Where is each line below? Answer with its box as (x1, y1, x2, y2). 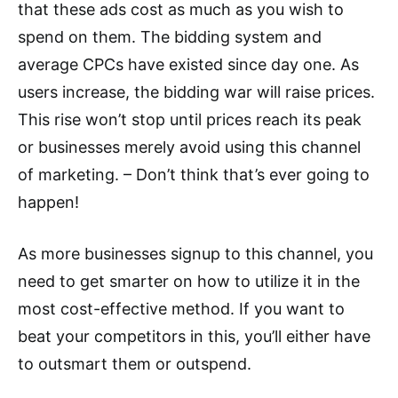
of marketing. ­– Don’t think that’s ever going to (18, 165, 370, 185)
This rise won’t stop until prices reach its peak (18, 110, 362, 130)
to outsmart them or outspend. (18, 354, 251, 374)
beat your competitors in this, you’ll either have (18, 327, 370, 346)
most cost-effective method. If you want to (18, 299, 345, 319)
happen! (18, 193, 79, 212)
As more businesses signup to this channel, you (18, 244, 373, 264)
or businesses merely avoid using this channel (18, 138, 361, 157)
